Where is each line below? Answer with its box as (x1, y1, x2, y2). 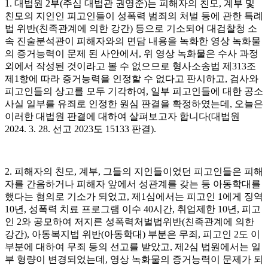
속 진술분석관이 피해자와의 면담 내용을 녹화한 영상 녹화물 (5, 35, 261, 46)
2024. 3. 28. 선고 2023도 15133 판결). (5, 123, 156, 134)
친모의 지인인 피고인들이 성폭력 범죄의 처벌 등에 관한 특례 (5, 10, 263, 21)
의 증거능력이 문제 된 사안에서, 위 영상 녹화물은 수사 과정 (5, 48, 258, 59)
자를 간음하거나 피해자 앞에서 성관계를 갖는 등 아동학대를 (5, 178, 261, 189)
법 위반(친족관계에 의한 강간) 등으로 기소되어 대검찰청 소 (5, 23, 257, 33)
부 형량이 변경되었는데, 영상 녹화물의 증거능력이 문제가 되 (5, 254, 263, 264)
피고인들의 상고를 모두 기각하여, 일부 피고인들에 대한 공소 (5, 86, 263, 96)
